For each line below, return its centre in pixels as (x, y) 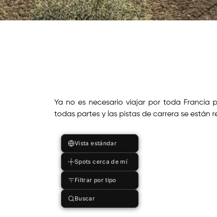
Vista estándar (96, 143)
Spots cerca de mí (101, 161)
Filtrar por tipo (95, 180)
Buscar (85, 198)
